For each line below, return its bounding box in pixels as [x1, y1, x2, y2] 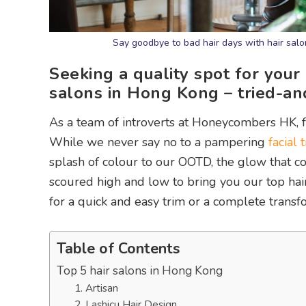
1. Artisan [74, 281, 118, 295]
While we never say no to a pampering [49, 134, 268, 150]
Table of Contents [57, 238, 180, 260]
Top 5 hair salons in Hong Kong [57, 263, 223, 279]
